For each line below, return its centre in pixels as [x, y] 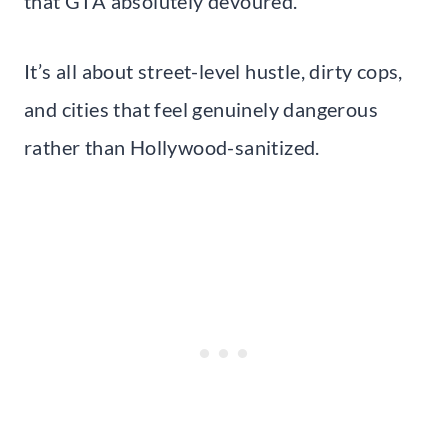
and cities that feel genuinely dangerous [201, 108]
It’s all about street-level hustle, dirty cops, [213, 70]
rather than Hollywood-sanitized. [172, 146]
